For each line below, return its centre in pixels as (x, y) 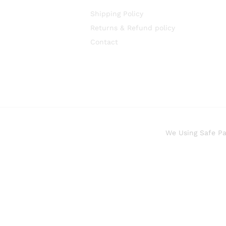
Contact (104, 42)
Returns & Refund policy (132, 28)
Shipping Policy (117, 14)
